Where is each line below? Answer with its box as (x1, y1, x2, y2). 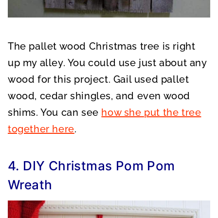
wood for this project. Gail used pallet (8, 73, 189, 86)
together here (8, 123, 74, 135)
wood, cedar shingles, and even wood (8, 90, 191, 102)
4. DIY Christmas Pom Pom (8, 158, 175, 174)
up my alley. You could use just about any (8, 57, 207, 69)
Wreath (8, 177, 53, 193)
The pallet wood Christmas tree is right (8, 40, 196, 53)
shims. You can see (8, 107, 102, 119)
